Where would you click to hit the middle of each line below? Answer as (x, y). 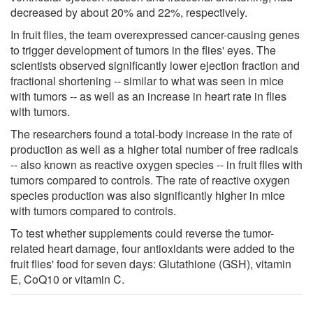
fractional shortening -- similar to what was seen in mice (147, 80)
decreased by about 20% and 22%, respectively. (129, 12)
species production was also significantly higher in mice (148, 195)
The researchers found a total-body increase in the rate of (151, 133)
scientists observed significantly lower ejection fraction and (155, 65)
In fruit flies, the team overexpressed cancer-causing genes (155, 34)
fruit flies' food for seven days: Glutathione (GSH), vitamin (151, 263)
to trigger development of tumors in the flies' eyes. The (143, 50)
